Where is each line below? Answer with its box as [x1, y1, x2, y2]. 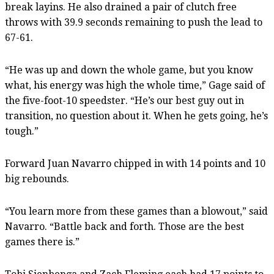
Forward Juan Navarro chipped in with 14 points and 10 [5, 157, 265, 169]
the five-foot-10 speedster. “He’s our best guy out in [5, 94, 244, 106]
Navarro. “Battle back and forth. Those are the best [5, 220, 244, 232]
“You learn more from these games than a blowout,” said [5, 205, 268, 217]
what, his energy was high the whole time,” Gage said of [5, 79, 265, 91]
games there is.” [5, 235, 80, 248]
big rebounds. [5, 172, 69, 185]
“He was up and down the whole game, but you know [5, 64, 253, 76]
